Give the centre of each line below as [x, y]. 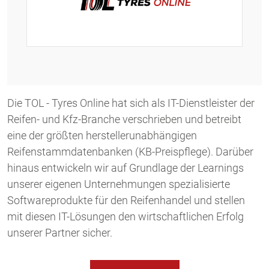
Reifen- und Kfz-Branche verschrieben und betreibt [124, 119]
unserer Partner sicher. [60, 233]
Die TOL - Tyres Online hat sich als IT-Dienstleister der [131, 103]
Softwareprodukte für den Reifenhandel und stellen [126, 201]
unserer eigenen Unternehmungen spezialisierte [119, 184]
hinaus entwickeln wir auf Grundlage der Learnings [125, 168]
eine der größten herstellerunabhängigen [102, 136]
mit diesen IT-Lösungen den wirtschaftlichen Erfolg [125, 217]
